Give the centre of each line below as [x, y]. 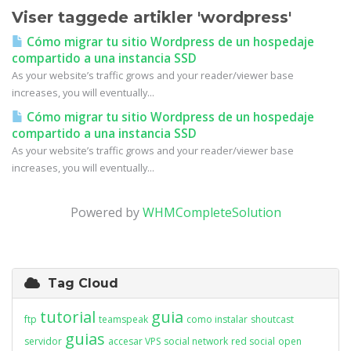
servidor [43, 341]
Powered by [106, 212]
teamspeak [123, 319]
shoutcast [272, 319]
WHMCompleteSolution [212, 212]
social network [196, 341]
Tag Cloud [79, 283]
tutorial [68, 317]
